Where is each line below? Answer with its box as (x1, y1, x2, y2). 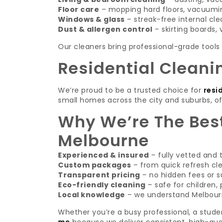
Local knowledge (58, 190, 125, 200)
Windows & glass (58, 14, 125, 24)
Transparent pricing (58, 170, 140, 180)
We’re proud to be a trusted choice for (58, 85, 204, 95)
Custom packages (58, 160, 131, 170)
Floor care (58, 4, 99, 14)
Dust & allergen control (58, 24, 153, 34)
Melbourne (58, 129, 149, 152)
